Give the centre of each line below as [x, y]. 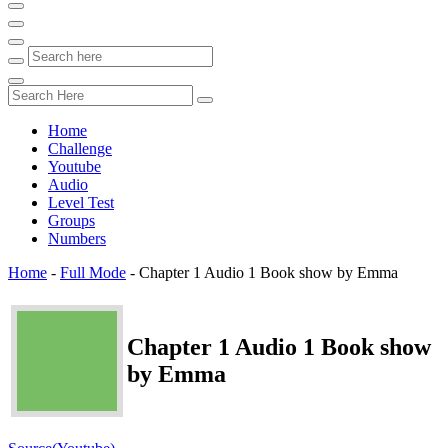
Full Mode [93, 272]
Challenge [80, 148]
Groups [71, 220]
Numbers [77, 238]
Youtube [74, 166]
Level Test [81, 202]
